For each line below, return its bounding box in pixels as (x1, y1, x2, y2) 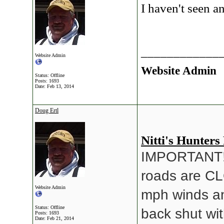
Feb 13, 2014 (47, 83, 74, 89)
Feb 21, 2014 (47, 215, 74, 221)
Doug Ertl (35, 107, 58, 114)
